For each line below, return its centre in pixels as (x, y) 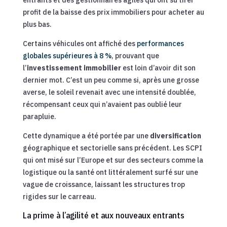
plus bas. (37, 24)
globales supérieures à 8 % (67, 55)
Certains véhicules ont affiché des (80, 43)
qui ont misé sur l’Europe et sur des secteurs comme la (113, 160)
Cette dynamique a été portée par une (86, 136)
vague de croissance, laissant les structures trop (104, 184)
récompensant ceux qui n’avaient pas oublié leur (102, 104)
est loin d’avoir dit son (158, 68)
